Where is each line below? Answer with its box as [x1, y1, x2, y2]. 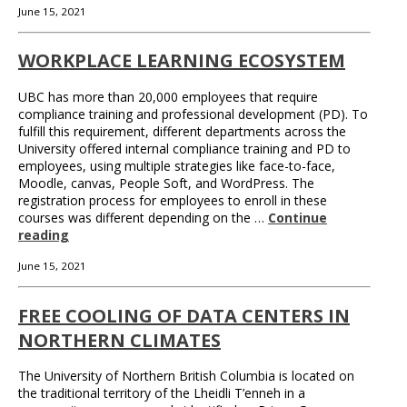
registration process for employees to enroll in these [18, 192, 327, 210]
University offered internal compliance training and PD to [18, 140, 351, 158]
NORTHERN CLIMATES [18, 327, 221, 352]
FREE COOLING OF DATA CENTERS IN [18, 303, 350, 328]
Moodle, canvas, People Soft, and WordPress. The [18, 174, 314, 193]
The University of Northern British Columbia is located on [18, 367, 354, 385]
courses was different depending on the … [18, 209, 268, 227]
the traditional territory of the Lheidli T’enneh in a [18, 384, 305, 402]
